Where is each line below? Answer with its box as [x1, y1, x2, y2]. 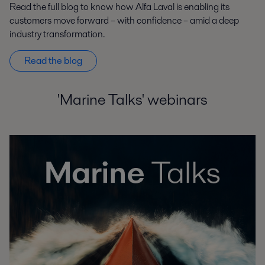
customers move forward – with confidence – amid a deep [9, 14, 239, 28]
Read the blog [24, 54, 82, 68]
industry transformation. [9, 27, 105, 41]
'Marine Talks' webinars [57, 89, 208, 111]
